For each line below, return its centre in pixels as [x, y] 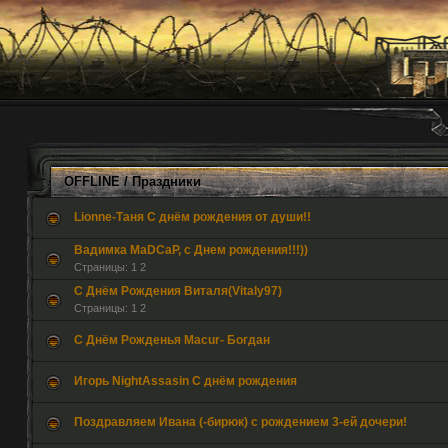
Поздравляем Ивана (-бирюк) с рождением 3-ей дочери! [240, 422]
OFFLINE [91, 181]
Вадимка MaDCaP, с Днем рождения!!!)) [190, 250]
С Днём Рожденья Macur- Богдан [171, 340]
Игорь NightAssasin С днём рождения [185, 381]
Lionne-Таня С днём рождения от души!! [192, 217]
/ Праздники [160, 181]
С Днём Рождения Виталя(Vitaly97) [177, 291]
